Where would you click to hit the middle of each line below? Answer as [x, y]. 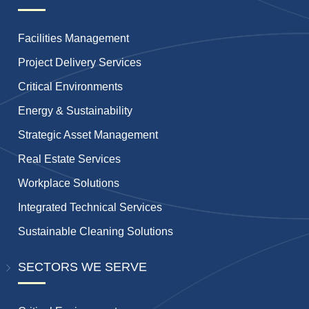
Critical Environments [71, 86]
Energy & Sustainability [76, 110]
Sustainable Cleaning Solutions [96, 231]
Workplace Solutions [69, 183]
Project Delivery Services [80, 62]
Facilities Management [74, 38]
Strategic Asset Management [88, 134]
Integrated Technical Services [90, 207]
